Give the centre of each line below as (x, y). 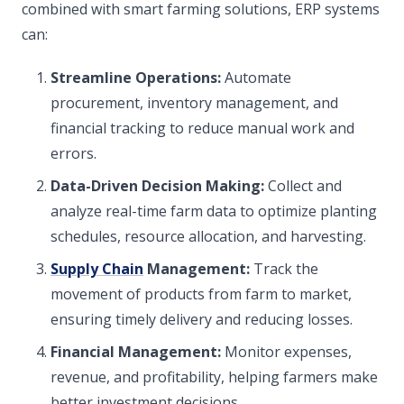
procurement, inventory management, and (194, 103)
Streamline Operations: (136, 78)
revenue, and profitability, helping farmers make (214, 377)
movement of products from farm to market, (201, 294)
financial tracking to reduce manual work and (202, 128)
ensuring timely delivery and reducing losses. (202, 319)
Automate (256, 78)
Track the (284, 269)
